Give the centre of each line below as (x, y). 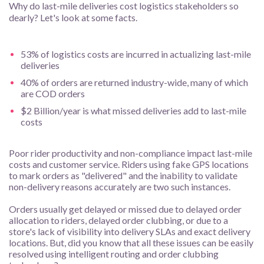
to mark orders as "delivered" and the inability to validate (123, 175)
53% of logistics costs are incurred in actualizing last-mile (136, 54)
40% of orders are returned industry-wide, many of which (134, 82)
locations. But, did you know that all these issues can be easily (131, 242)
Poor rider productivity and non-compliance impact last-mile (131, 153)
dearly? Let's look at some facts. (73, 17)
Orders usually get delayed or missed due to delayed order (125, 209)
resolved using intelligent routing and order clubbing (114, 254)
